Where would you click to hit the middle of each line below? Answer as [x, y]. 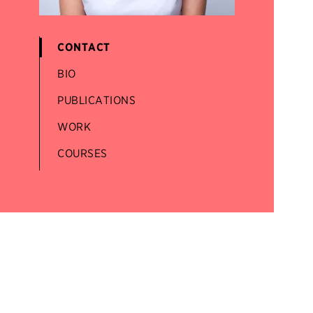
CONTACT [84, 47]
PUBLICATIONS [96, 100]
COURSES [82, 153]
